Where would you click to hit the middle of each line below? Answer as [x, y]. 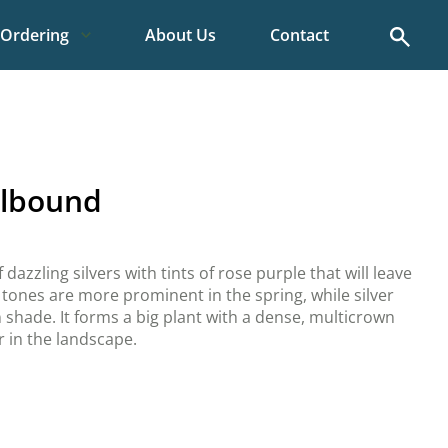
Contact [299, 35]
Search [415, 34]
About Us [180, 35]
